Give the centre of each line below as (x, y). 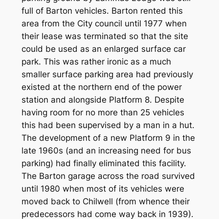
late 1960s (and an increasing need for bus (106, 151)
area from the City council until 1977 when (104, 24)
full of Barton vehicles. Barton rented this (102, 11)
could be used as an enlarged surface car (103, 49)
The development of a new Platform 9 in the (108, 138)
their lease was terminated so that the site (105, 36)
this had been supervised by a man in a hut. (108, 125)
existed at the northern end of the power (101, 87)
